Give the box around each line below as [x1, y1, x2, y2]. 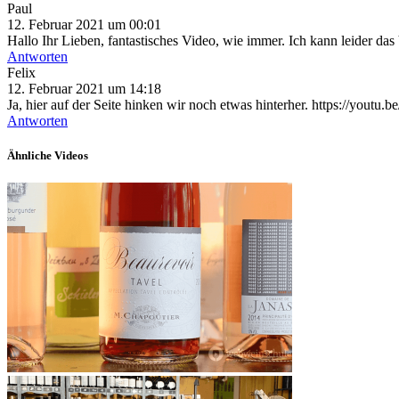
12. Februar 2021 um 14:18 [7, 80, 161, 96]
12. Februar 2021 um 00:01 [7, 16, 161, 32]
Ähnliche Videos [7, 148, 88, 162]
